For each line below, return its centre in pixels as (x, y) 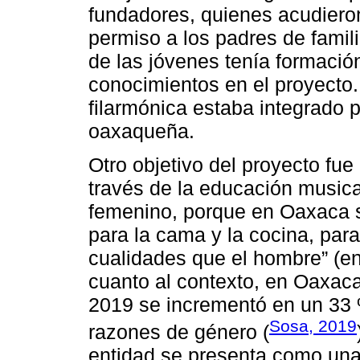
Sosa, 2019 (313, 325)
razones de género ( (179, 332)
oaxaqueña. (141, 131)
